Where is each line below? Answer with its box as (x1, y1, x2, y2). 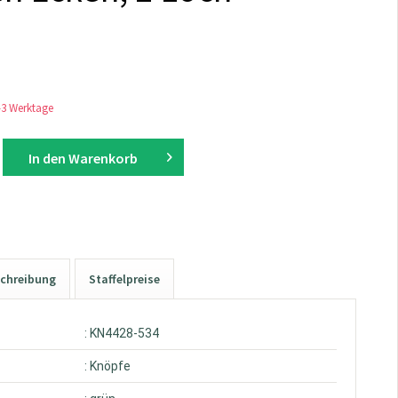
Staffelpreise (89, 271, 161, 288)
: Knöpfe (84, 359, 131, 374)
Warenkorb (68, 149, 138, 168)
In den (28, 149, 66, 168)
